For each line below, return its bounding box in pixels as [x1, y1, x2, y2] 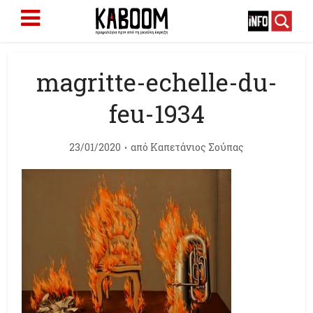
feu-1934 [108, 97, 205, 129]
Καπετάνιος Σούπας [150, 140, 244, 154]
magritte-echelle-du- [36, 66, 277, 98]
